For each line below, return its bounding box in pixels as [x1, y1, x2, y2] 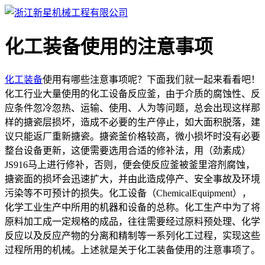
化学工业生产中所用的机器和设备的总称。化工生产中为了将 [5, 202, 260, 212]
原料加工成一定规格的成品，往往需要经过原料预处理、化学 [5, 216, 260, 227]
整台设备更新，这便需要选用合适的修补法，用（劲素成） [5, 145, 251, 156]
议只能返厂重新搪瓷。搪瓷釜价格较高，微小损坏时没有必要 [5, 131, 260, 141]
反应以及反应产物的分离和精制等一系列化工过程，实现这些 [5, 230, 260, 241]
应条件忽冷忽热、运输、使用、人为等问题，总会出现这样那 [5, 102, 260, 113]
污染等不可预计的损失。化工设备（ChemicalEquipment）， [5, 188, 251, 198]
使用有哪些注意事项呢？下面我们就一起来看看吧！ [43, 74, 260, 85]
